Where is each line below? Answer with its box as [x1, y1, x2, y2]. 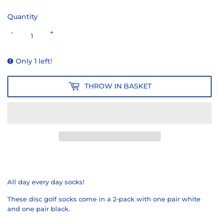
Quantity [7, 12, 38, 21]
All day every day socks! [7, 177, 84, 186]
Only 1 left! [16, 56, 52, 66]
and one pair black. [7, 204, 72, 213]
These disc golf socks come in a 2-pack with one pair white [7, 195, 200, 203]
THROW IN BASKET [84, 82, 152, 91]
